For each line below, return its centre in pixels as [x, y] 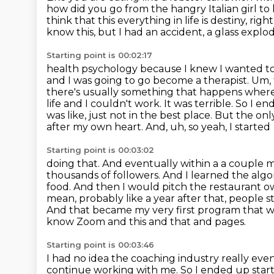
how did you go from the [109, 9]
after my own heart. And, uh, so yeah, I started [158, 127]
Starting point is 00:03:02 [100, 150]
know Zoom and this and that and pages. [146, 222]
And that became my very [111, 210]
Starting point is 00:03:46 [100, 245]
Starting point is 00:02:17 [99, 55]
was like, [68, 115]
